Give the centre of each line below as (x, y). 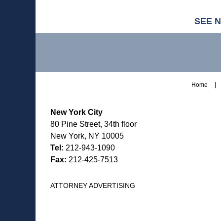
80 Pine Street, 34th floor (93, 124)
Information (53, 48)
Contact (47, 38)
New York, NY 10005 (87, 136)
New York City (76, 112)
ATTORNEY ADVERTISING (93, 186)
